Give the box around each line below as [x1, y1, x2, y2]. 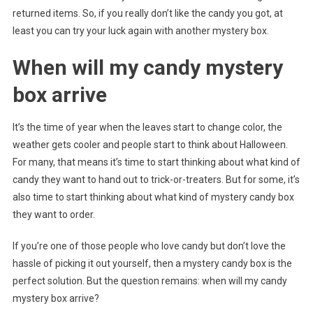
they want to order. [12, 209, 95, 221]
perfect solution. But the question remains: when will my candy [12, 275, 287, 287]
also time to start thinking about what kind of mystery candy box [12, 191, 294, 203]
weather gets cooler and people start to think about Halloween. [12, 139, 288, 151]
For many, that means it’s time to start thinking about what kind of [12, 156, 300, 168]
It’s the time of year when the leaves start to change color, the [12, 122, 282, 133]
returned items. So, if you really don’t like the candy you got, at [12, 8, 283, 20]
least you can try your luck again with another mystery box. [12, 25, 269, 37]
